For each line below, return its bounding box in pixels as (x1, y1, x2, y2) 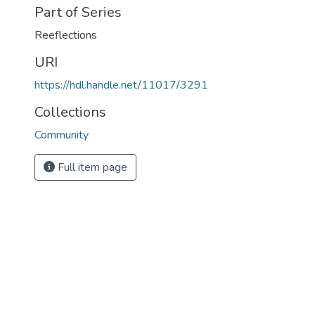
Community (34, 127, 89, 143)
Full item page (55, 160, 127, 175)
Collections (34, 103, 106, 122)
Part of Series (34, 3, 122, 22)
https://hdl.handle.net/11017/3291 (34, 77, 208, 93)
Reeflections (34, 27, 97, 43)
